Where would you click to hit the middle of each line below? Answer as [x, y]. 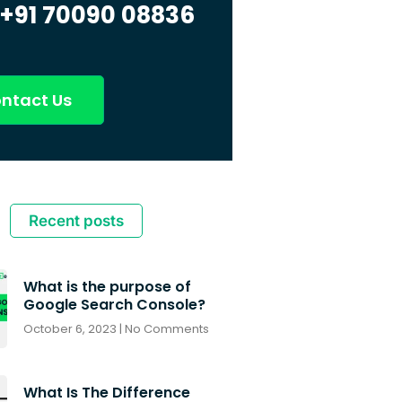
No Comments [165, 328]
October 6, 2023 [71, 328]
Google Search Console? [114, 304]
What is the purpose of [107, 286]
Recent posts [76, 220]
